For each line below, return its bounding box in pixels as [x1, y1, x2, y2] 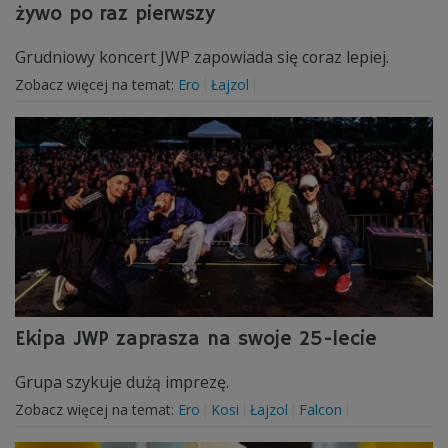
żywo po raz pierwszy [15, 2, 215, 27]
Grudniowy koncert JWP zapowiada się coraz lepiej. [15, 46, 389, 68]
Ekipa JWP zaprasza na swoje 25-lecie [15, 327, 377, 352]
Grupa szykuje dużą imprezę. [15, 371, 229, 393]
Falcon [299, 400, 342, 419]
